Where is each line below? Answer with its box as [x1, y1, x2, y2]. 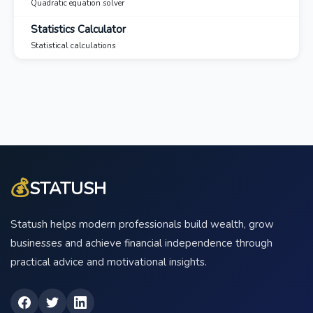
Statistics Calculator [31, 22, 126, 36]
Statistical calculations [31, 39, 116, 51]
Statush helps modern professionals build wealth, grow [10, 217, 274, 231]
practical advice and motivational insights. [10, 254, 207, 269]
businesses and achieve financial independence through [10, 235, 272, 250]
